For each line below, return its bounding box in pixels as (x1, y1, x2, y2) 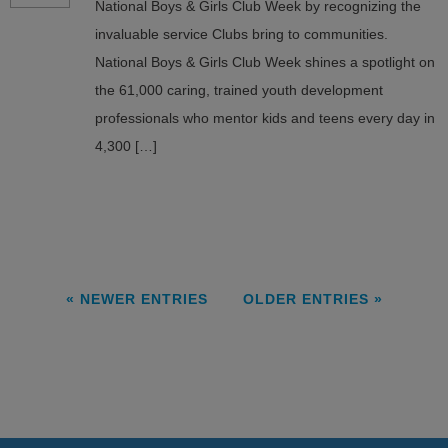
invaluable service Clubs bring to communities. (95, 26, 392, 42)
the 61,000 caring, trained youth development (95, 82, 383, 98)
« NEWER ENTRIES (65, 291, 208, 307)
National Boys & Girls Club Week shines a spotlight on (95, 54, 435, 70)
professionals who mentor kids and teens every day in (95, 110, 435, 126)
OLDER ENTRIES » (242, 291, 383, 307)
